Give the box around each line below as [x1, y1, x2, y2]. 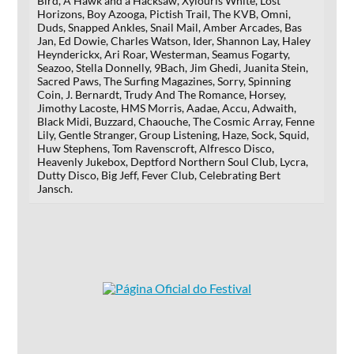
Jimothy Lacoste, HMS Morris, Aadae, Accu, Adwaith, [37, 100, 297, 115]
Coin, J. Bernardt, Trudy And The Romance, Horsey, [37, 87, 287, 101]
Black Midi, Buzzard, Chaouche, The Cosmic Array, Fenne [37, 114, 315, 128]
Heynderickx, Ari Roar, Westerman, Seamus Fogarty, [37, 47, 291, 61]
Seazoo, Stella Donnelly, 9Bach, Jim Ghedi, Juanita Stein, [37, 60, 309, 74]
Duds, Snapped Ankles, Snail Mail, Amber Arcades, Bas [37, 20, 303, 34]
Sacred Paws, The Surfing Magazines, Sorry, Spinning [37, 73, 292, 88]
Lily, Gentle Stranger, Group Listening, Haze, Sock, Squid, [37, 127, 310, 141]
